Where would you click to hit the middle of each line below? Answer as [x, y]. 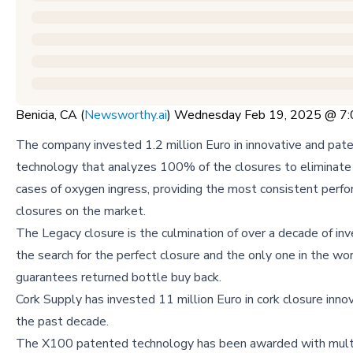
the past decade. [64, 321]
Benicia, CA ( [50, 115]
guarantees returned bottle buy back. [119, 277]
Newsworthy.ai [126, 115]
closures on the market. [81, 211]
